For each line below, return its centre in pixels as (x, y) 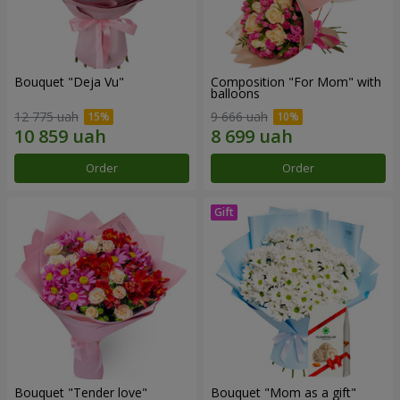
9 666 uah (239, 116)
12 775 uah (46, 116)
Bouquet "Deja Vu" (69, 82)
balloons (235, 94)
